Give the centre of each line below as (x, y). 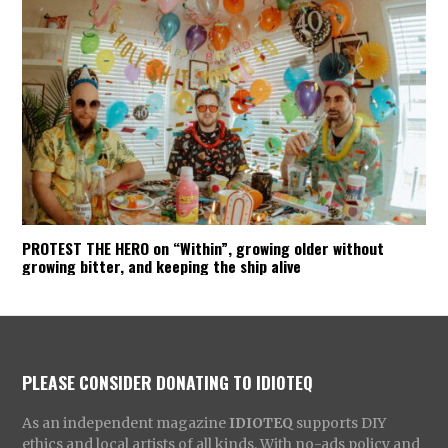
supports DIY (340, 423)
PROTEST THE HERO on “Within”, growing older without (203, 248)
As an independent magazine (126, 423)
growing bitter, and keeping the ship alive (162, 266)
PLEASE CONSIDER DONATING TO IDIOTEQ (168, 382)
